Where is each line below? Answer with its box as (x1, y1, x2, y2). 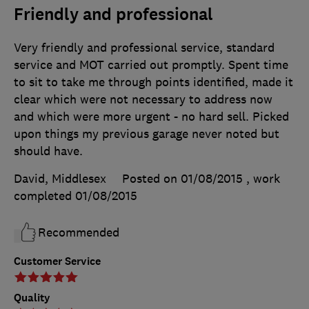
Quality (14, 290, 50, 306)
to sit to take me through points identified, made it (14, 74, 293, 90)
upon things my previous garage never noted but (14, 126, 279, 142)
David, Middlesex (14, 171, 106, 187)
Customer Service (14, 254, 101, 269)
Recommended (38, 225, 119, 241)
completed (14, 188, 75, 204)
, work (246, 171, 280, 187)
